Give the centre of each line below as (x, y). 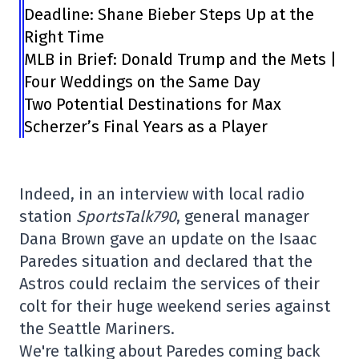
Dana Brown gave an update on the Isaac (168, 239)
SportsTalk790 (126, 216)
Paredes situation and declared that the (166, 261)
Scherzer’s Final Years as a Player (146, 127)
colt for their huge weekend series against (175, 306)
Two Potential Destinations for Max (153, 104)
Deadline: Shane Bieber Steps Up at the (169, 14)
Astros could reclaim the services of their (169, 284)
